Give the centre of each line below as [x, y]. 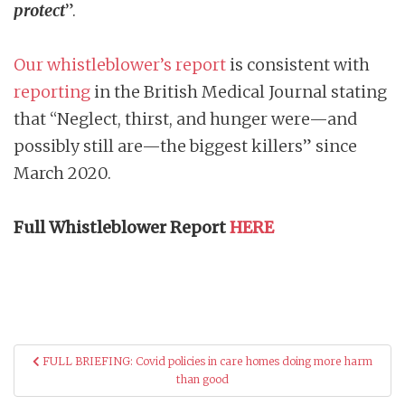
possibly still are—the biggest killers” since [185, 146]
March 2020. [62, 174]
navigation [61, 379]
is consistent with [298, 65]
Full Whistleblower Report [122, 228]
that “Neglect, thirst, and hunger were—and [185, 119]
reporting [52, 92]
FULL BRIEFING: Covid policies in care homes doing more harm [207, 362]
